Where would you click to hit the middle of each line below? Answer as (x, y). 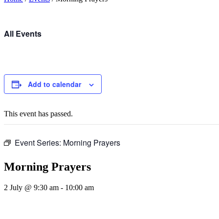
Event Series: (39, 142)
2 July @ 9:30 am (31, 187)
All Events (23, 33)
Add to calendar (55, 84)
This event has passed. (38, 114)
